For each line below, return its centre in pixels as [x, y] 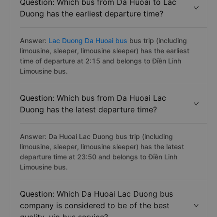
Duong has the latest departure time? [88, 109]
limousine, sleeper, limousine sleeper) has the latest [102, 147]
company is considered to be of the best [95, 205]
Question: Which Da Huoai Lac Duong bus [96, 194]
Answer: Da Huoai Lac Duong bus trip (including [96, 136]
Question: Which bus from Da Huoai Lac [93, 98]
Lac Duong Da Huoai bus [88, 40]
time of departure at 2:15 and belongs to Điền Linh [101, 61]
